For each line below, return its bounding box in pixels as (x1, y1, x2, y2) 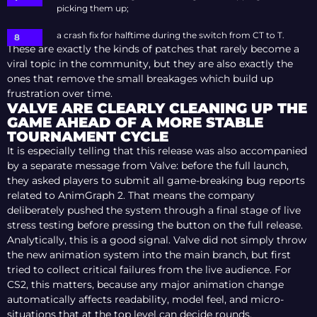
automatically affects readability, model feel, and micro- (7, 292, 284, 306)
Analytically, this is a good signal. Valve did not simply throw (7, 233, 306, 246)
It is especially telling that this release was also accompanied (7, 144, 307, 157)
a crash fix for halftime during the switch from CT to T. (57, 29, 284, 40)
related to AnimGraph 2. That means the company (7, 188, 255, 202)
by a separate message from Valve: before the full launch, (7, 158, 289, 172)
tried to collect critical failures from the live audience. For (7, 263, 292, 276)
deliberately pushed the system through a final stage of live (7, 203, 301, 217)
